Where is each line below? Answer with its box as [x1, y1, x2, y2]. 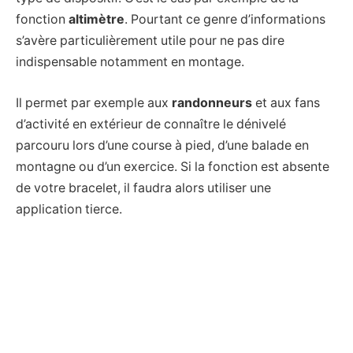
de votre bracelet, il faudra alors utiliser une [16, 180, 271, 195]
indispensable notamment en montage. [16, 54, 244, 70]
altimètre [69, 12, 124, 28]
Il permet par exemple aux [16, 95, 172, 110]
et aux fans [252, 95, 320, 110]
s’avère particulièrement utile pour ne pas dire [16, 33, 284, 49]
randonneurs [172, 95, 252, 110]
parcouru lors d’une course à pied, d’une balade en [16, 137, 309, 153]
